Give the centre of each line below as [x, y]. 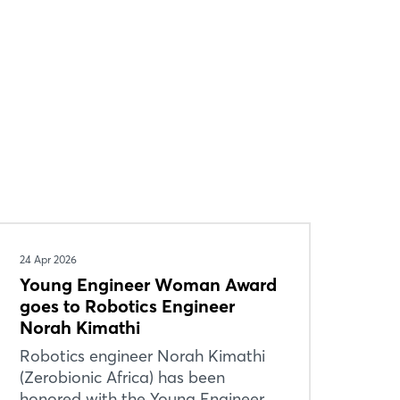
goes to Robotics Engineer [127, 306]
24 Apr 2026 [48, 259]
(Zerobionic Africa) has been [122, 377]
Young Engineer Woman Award [148, 284]
